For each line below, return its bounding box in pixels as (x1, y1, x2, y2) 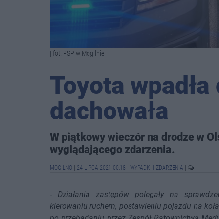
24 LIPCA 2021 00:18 (77, 164, 126, 171)
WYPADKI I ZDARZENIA (130, 164, 185, 171)
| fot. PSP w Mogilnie (50, 49, 104, 57)
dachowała (50, 97, 169, 125)
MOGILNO (50, 164, 74, 171)
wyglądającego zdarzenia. (50, 143, 175, 155)
